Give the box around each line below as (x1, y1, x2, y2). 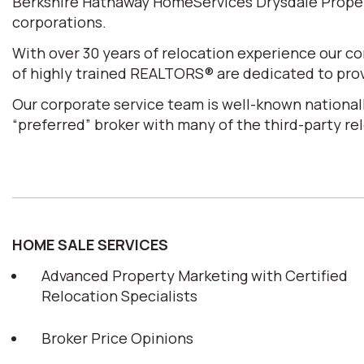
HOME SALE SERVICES (12, 235, 168, 254)
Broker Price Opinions (41, 328, 193, 348)
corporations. (12, 12, 106, 32)
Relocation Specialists (41, 286, 197, 305)
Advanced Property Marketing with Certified (41, 266, 348, 285)
